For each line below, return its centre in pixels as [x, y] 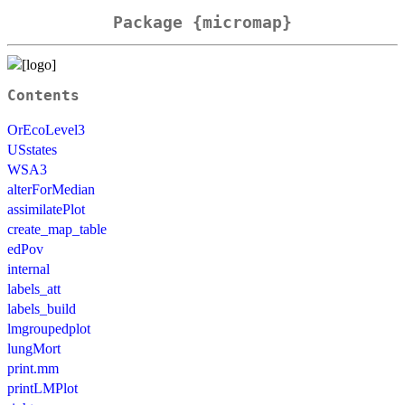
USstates [32, 149]
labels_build [42, 308]
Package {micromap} [202, 23]
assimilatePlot [46, 209]
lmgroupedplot [49, 328]
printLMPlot [42, 388]
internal [28, 268]
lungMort [34, 348]
